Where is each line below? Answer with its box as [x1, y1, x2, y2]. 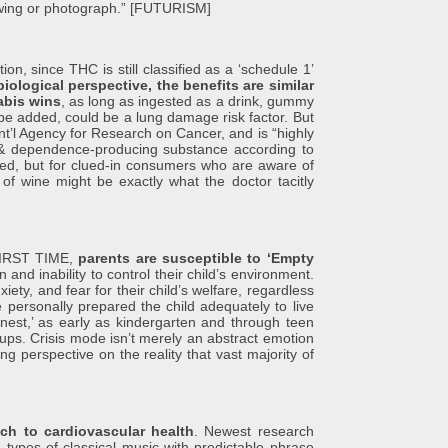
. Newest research [194, 423, 314, 439]
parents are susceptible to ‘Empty [78, 250, 314, 266]
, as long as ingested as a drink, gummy [61, 93, 314, 109]
